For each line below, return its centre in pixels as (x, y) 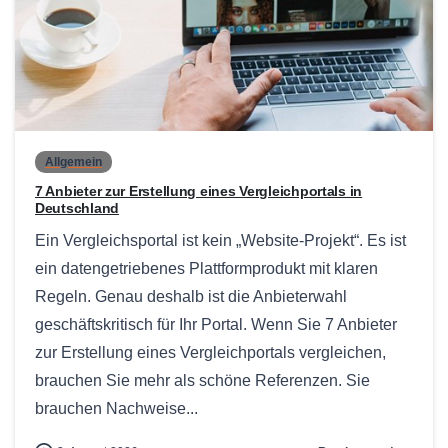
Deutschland (77, 209)
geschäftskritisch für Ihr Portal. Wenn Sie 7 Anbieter (216, 325)
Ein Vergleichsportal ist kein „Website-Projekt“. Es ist (220, 241)
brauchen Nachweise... (116, 409)
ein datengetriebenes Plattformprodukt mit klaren (206, 269)
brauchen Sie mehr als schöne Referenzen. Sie (202, 381)
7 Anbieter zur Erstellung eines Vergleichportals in (199, 192)
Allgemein (73, 162)
